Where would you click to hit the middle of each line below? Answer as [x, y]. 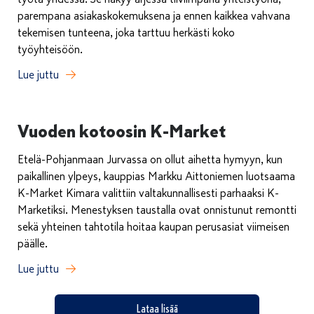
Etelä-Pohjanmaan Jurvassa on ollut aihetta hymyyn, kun [150, 160]
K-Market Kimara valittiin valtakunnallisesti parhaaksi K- [148, 194]
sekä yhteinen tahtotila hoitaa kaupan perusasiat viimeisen [153, 227]
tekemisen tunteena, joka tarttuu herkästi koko [126, 33]
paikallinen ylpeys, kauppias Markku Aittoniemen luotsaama [156, 177]
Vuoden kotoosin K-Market [122, 132]
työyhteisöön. [50, 50]
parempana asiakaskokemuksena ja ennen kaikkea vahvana [154, 16]
